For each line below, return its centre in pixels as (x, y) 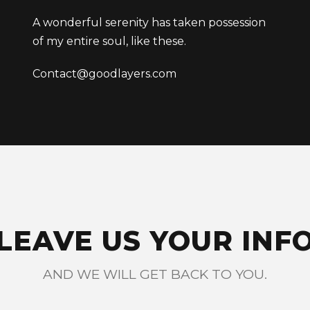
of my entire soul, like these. (109, 41)
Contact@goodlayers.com (104, 74)
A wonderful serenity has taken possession (149, 22)
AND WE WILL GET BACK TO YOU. (155, 274)
